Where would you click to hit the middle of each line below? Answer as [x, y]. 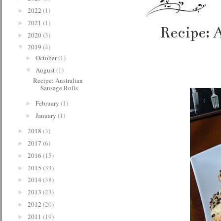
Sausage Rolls [59, 88]
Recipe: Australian [58, 80]
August [46, 70]
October [47, 57]
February [48, 103]
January [46, 115]
